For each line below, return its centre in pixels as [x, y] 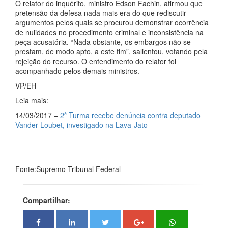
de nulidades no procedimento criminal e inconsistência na [109, 32]
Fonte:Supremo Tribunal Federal [68, 169]
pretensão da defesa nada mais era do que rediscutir [101, 13]
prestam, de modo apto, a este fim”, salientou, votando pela [111, 51]
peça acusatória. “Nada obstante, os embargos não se [103, 42]
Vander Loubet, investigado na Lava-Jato [81, 125]
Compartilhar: [47, 200]
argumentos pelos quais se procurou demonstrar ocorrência [112, 22]
